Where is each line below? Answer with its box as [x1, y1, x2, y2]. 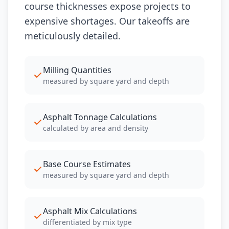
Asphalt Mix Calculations [43, 205, 137, 217]
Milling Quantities [43, 64, 111, 76]
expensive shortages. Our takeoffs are [25, 15, 190, 27]
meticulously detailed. [25, 30, 121, 42]
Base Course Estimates [43, 158, 131, 170]
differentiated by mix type [43, 217, 132, 227]
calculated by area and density [43, 123, 148, 133]
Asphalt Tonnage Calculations [43, 111, 157, 123]
